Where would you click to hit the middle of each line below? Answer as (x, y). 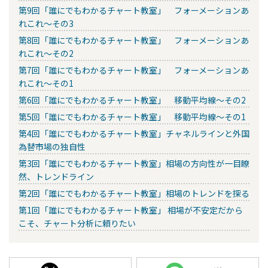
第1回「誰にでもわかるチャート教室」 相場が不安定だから (131, 210)
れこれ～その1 (46, 83)
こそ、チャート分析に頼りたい (77, 223)
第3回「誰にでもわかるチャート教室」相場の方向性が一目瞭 (134, 163)
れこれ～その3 (46, 23)
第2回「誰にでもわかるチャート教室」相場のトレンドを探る (134, 193)
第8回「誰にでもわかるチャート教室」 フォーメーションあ (134, 40)
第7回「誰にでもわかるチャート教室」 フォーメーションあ (134, 70)
